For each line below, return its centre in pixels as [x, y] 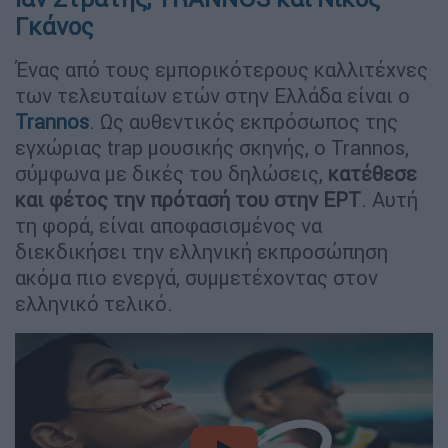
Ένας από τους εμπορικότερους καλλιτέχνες [221, 69]
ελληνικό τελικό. [94, 303]
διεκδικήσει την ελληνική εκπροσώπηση [201, 251]
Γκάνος [54, 26]
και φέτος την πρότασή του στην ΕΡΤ [188, 199]
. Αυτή [389, 199]
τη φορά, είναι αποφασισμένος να [168, 225]
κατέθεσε [370, 173]
